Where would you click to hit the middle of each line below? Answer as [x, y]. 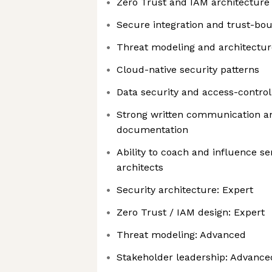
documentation [152, 130]
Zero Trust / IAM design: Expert [191, 212]
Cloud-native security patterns [188, 70]
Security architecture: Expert [185, 190]
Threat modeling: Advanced [181, 235]
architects [140, 167]
